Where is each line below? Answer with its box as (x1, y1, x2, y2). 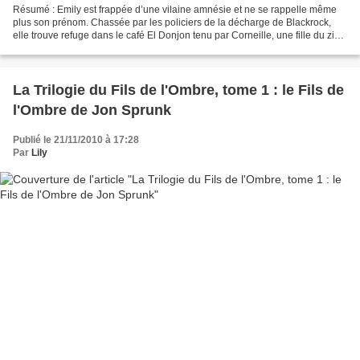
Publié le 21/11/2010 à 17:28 (13, 134, 139, 146)
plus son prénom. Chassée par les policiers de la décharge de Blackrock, (13, 17, 331, 29)
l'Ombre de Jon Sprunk (13, 102, 171, 119)
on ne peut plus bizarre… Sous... (13, 43, 155, 55)
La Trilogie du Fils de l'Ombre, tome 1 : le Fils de (13, 82, 344, 99)
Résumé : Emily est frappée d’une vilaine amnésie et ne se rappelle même (13, 4, 337, 16)
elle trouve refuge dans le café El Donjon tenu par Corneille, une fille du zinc (13, 30, 345, 42)
